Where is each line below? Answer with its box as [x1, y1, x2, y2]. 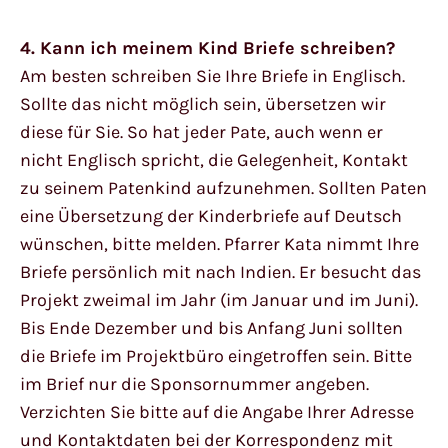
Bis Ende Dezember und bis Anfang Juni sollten [20, 316, 403, 339]
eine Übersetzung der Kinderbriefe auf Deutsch [20, 204, 402, 227]
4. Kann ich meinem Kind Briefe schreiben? [20, 36, 395, 59]
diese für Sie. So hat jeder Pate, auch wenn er [20, 120, 383, 143]
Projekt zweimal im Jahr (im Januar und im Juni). [20, 288, 418, 311]
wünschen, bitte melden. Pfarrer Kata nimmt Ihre [20, 232, 419, 255]
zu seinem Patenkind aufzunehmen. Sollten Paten [20, 176, 427, 199]
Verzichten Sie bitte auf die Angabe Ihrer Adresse [20, 400, 414, 423]
